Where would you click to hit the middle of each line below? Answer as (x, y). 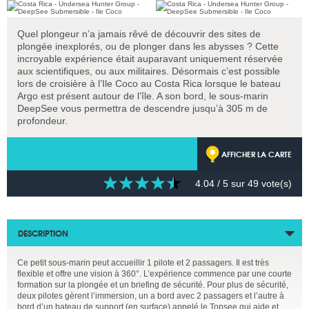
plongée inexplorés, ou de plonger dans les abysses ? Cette (148, 46)
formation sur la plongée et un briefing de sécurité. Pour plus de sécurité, (153, 285)
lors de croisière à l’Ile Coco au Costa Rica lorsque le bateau (149, 83)
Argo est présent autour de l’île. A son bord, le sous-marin (143, 96)
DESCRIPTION (43, 233)
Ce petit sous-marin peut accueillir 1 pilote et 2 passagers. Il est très (143, 263)
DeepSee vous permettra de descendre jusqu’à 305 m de (142, 108)
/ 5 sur (231, 183)
